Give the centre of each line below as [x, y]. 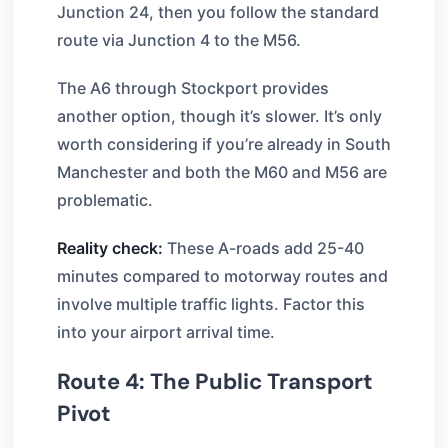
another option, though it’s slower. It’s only [219, 115]
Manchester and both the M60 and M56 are [222, 171]
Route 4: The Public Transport [215, 381]
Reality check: [110, 247]
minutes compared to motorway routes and [222, 275]
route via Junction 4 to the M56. [179, 39]
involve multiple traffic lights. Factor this [211, 303]
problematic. [105, 199]
